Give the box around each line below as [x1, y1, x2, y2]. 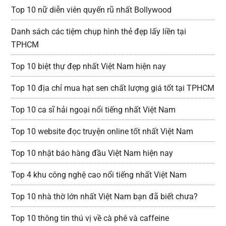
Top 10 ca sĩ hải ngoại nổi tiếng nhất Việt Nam [11, 105, 176, 115]
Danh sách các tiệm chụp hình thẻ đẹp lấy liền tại [11, 27, 187, 37]
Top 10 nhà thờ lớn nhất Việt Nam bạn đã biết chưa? [11, 192, 198, 202]
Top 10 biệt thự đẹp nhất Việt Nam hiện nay [11, 62, 166, 72]
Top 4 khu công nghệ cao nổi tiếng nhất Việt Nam [11, 170, 187, 180]
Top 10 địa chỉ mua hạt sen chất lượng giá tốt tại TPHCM [11, 83, 215, 93]
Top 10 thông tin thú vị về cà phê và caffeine [11, 213, 169, 223]
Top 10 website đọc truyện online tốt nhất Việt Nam [11, 127, 194, 137]
